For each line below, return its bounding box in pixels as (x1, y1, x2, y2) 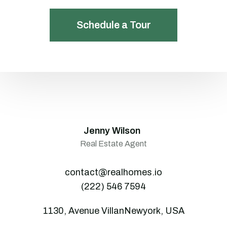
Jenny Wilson (83, 126, 140, 136)
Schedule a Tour (76, 19, 151, 30)
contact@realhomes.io (65, 167, 162, 177)
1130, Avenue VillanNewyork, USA (43, 206, 184, 216)
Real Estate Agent (80, 139, 147, 148)
